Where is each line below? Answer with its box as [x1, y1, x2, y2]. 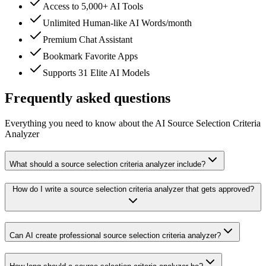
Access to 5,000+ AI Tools [43, 1, 143, 12]
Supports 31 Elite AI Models [43, 68, 150, 78]
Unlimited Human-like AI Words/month [43, 18, 192, 28]
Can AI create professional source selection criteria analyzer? [9, 231, 221, 240]
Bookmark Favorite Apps [43, 51, 138, 62]
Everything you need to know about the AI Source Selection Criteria [5, 118, 261, 129]
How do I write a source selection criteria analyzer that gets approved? [12, 184, 254, 194]
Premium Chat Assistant [43, 34, 132, 45]
